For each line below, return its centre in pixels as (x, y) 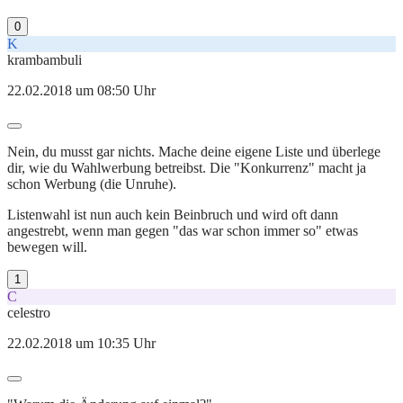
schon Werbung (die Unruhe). (92, 184)
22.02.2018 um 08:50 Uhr (81, 90)
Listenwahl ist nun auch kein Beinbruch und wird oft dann (173, 214)
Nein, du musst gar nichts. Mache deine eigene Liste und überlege (194, 151)
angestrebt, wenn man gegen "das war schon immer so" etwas (183, 230)
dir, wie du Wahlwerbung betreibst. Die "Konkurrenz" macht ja (187, 167)
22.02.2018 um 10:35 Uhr (81, 343)
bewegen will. (47, 246)
